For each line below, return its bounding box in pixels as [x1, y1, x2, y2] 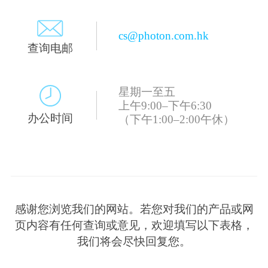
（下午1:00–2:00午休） [118, 112, 235, 126]
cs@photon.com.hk [118, 29, 209, 42]
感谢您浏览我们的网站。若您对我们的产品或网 [14, 202, 254, 215]
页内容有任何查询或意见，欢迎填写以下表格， [14, 218, 254, 232]
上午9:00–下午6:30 [118, 99, 212, 112]
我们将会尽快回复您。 [77, 234, 191, 248]
